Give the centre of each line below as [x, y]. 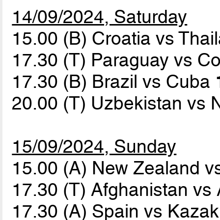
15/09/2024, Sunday [94, 146]
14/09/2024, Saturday [100, 16]
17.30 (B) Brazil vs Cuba [114, 81]
